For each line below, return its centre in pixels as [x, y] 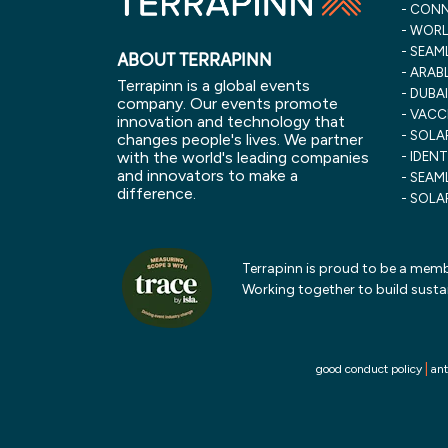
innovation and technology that [231, 121]
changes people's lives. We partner [240, 139]
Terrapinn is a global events [213, 85]
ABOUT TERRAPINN [194, 59]
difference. [156, 193]
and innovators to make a [207, 175]
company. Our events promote [227, 103]
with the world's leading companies [243, 157]
